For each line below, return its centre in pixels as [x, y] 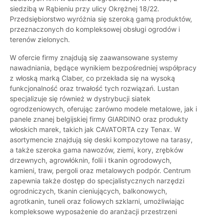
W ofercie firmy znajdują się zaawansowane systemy [94, 58]
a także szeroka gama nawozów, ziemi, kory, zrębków [97, 150]
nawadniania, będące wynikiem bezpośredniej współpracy [103, 68]
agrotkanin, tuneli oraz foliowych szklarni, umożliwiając [97, 201]
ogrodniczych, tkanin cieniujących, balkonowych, [88, 191]
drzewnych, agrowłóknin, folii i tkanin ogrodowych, [91, 160]
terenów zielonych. [40, 40]
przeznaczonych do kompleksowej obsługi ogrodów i [95, 29]
